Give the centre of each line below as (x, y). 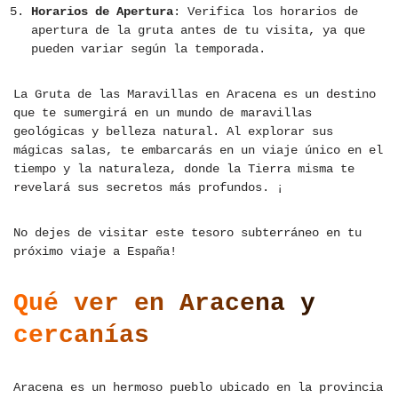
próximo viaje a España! (95, 252)
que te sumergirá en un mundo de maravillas (163, 113)
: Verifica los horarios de (266, 12)
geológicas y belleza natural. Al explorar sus (173, 132)
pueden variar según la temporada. (148, 49)
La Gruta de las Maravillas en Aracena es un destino (195, 95)
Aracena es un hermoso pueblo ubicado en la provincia (198, 388)
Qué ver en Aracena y (164, 304)
